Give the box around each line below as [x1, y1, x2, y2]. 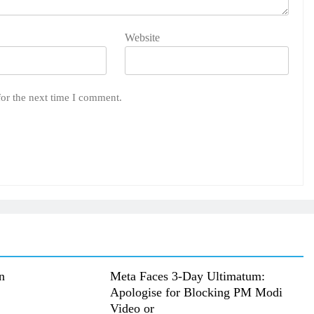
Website [125, 31, 160, 43]
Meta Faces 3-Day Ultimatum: [109, 268, 265, 283]
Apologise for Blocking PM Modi [109, 285, 282, 299]
